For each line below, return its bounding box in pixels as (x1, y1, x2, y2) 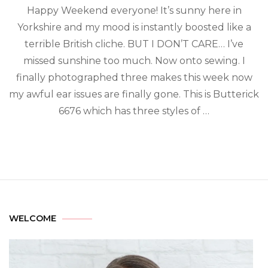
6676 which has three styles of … (59, 105, 209, 117)
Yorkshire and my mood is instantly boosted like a (17, 22, 251, 33)
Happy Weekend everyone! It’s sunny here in (26, 5, 242, 16)
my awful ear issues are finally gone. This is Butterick (9, 89, 259, 100)
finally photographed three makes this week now (16, 72, 252, 83)
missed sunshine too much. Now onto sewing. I (23, 55, 245, 66)
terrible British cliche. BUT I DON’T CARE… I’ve (25, 38, 243, 50)
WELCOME (9, 213, 56, 224)
